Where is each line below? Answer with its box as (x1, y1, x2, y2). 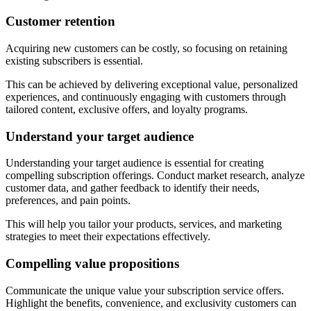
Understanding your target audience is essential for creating (6, 157, 264, 169)
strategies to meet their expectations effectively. (6, 230, 210, 243)
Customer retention (6, 14, 115, 29)
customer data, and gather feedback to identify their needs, (6, 182, 260, 194)
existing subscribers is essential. (6, 54, 143, 67)
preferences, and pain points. (6, 194, 131, 207)
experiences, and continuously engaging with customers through (6, 90, 286, 103)
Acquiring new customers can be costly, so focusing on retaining (6, 42, 287, 54)
